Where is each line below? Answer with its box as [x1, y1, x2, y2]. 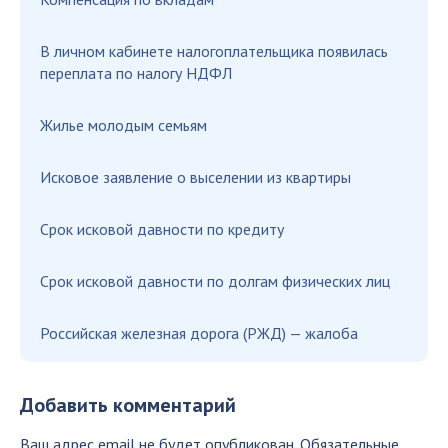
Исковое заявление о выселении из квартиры [40, 166, 351, 187]
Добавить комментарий [20, 391, 236, 418]
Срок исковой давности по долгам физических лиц [40, 270, 390, 291]
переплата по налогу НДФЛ [40, 62, 232, 83]
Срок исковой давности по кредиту [40, 218, 284, 239]
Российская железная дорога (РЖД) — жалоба [40, 322, 358, 343]
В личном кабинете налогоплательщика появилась [40, 40, 388, 61]
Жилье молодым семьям [40, 114, 207, 135]
